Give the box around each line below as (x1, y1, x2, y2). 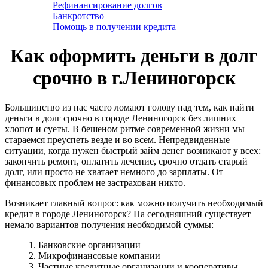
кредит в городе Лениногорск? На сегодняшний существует (5, 208, 251, 219)
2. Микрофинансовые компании (29, 250, 160, 261)
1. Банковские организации (29, 239, 141, 250)
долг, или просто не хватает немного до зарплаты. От (5, 166, 223, 177)
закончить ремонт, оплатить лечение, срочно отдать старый (5, 156, 248, 166)
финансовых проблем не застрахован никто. (5, 177, 185, 188)
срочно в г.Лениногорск (32, 67, 236, 89)
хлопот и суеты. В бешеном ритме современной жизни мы (5, 123, 245, 134)
